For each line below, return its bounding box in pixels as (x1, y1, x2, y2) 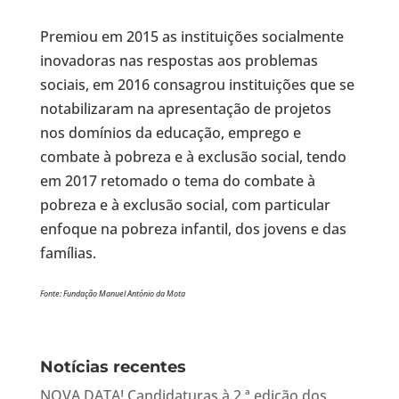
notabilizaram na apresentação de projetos (39, 99, 331, 118)
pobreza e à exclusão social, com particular (39, 195, 330, 215)
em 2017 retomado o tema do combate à (39, 171, 315, 191)
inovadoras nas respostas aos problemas (39, 51, 318, 70)
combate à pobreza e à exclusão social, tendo (39, 147, 346, 167)
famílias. (39, 243, 96, 263)
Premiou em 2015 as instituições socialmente (39, 27, 344, 46)
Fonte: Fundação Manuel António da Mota (39, 288, 185, 299)
